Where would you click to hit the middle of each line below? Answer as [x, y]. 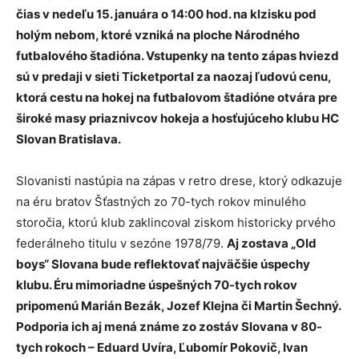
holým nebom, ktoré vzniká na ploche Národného [158, 35]
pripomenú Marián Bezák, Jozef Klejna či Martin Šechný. [178, 306]
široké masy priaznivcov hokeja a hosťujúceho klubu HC [177, 119]
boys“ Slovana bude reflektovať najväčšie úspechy [163, 264]
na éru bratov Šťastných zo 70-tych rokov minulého [161, 202]
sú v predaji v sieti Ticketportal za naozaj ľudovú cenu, [173, 77]
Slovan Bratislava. [69, 139]
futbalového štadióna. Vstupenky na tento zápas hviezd [177, 56]
